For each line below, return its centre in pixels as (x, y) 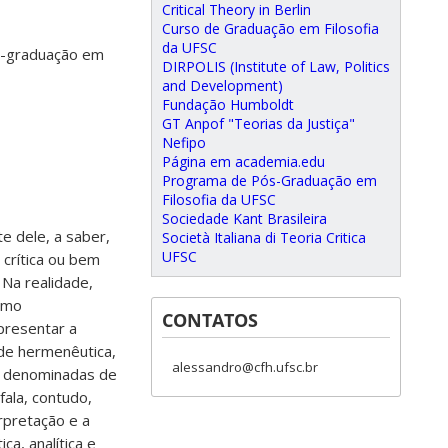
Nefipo (184, 142)
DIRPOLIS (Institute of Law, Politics (276, 66)
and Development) (222, 85)
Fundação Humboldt (228, 104)
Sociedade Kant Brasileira (244, 218)
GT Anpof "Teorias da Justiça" (258, 123)
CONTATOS (210, 320)
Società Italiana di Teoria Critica (264, 237)
